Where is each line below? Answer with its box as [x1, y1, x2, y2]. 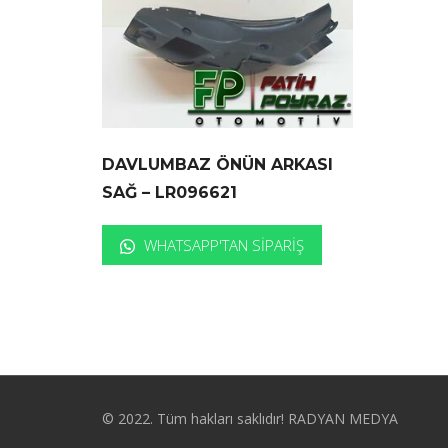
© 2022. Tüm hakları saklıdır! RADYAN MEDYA [102, 409, 398, 429]
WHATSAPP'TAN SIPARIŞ [140, 235, 304, 256]
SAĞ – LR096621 [102, 183, 237, 203]
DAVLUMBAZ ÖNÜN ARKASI [102, 155, 333, 175]
